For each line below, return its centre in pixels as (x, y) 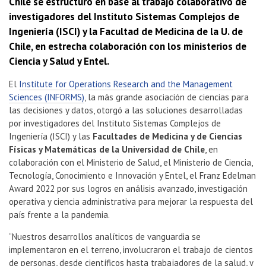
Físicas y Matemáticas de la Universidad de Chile (107, 150)
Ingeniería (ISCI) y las (51, 137)
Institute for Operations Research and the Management (126, 84)
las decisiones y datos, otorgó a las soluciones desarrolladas (126, 110)
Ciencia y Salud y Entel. (59, 61)
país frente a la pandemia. (60, 215)
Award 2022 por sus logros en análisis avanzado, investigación (128, 189)
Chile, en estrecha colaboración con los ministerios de (128, 47)
